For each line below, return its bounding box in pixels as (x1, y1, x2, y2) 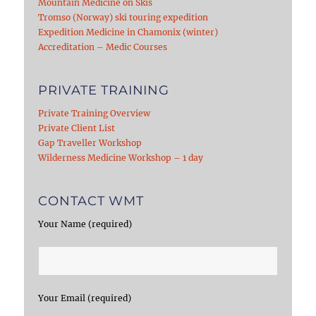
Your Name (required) (38, 219, 133, 230)
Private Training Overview (38, 108, 151, 119)
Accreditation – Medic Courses (38, 42, 168, 53)
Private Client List (38, 123, 116, 134)
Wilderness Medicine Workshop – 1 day (38, 152, 204, 164)
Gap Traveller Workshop (38, 138, 142, 149)
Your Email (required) (38, 293, 132, 304)
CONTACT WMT (38, 193, 144, 209)
